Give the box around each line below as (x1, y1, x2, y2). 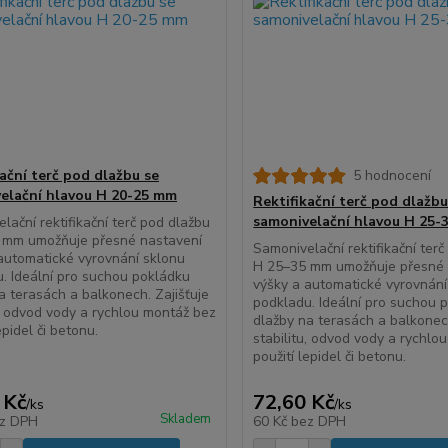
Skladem (160, 410, 212, 429)
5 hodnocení (353, 166, 432, 186)
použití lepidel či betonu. (253, 347, 407, 367)
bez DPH (291, 412, 347, 432)
